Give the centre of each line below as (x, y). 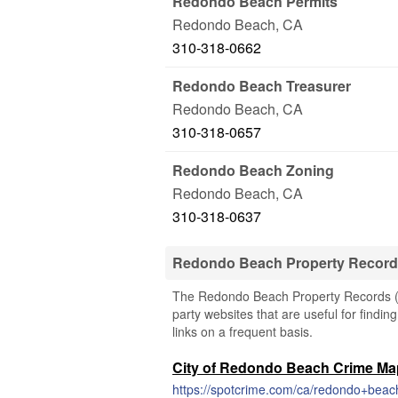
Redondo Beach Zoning (253, 170)
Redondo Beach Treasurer (262, 86)
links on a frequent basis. (243, 331)
